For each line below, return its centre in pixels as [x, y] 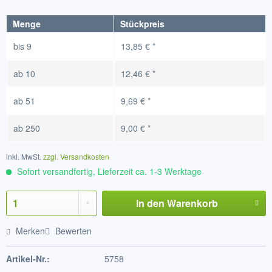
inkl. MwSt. [25, 156]
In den [150, 203]
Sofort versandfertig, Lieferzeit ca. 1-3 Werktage [108, 171]
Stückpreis [142, 24]
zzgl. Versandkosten [76, 156]
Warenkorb [192, 203]
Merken [30, 231]
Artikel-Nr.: [28, 259]
